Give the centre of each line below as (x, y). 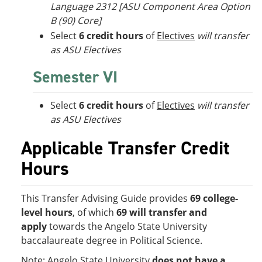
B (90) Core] (76, 20)
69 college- (214, 198)
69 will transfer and (162, 212)
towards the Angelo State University (128, 226)
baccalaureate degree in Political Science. (112, 240)
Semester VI (75, 77)
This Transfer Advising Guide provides (104, 198)
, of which (93, 212)
